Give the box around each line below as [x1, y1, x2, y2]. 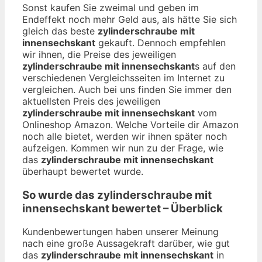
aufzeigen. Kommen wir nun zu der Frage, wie [22, 142, 223, 154]
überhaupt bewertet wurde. [22, 165, 143, 177]
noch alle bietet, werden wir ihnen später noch [22, 130, 227, 142]
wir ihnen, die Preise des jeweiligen [22, 48, 176, 60]
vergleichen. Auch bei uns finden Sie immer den [22, 83, 232, 95]
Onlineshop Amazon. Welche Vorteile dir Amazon [22, 118, 239, 130]
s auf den [195, 60, 236, 72]
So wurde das [22, 188, 97, 202]
